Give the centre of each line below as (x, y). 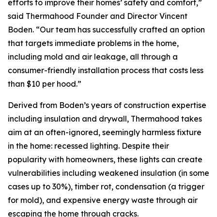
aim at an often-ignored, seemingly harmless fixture (105, 132)
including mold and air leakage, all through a (93, 57)
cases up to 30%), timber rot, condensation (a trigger (106, 186)
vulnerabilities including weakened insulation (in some (108, 173)
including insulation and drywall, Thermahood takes (105, 119)
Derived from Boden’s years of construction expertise (107, 105)
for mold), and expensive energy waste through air (103, 200)
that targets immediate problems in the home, (93, 43)
